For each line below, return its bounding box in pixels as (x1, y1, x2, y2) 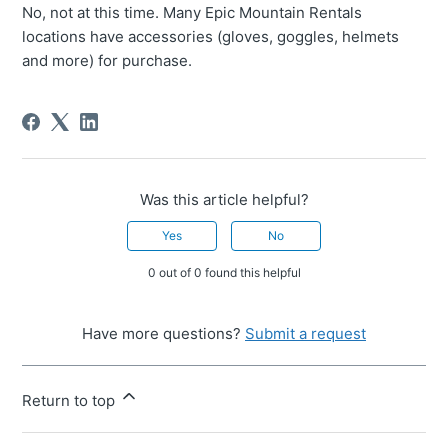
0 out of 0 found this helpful (147, 265, 301, 281)
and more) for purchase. (22, 51, 193, 71)
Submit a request (245, 324, 366, 344)
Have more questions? (82, 324, 245, 344)
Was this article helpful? (139, 190, 309, 210)
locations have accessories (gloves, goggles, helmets (22, 27, 400, 47)
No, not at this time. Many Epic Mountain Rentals (22, 3, 363, 23)
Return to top (22, 391, 120, 411)
